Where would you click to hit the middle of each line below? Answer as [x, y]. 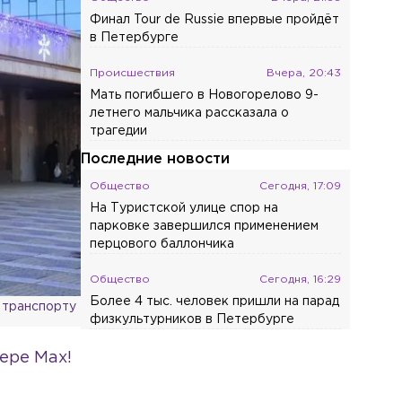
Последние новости [156, 159]
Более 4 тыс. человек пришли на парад [215, 301]
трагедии [119, 131]
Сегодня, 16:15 [303, 355]
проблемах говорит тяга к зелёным [201, 395]
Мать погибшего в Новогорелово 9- [205, 95]
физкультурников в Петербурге [192, 319]
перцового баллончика [162, 244]
